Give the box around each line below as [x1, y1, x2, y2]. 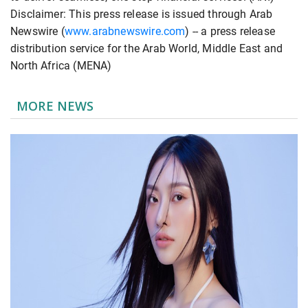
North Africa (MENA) [10, 59, 112, 73]
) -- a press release [185, 25, 276, 38]
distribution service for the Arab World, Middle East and [10, 42, 283, 56]
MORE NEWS [16, 98, 94, 115]
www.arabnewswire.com [64, 25, 186, 38]
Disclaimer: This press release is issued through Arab [10, 8, 273, 21]
